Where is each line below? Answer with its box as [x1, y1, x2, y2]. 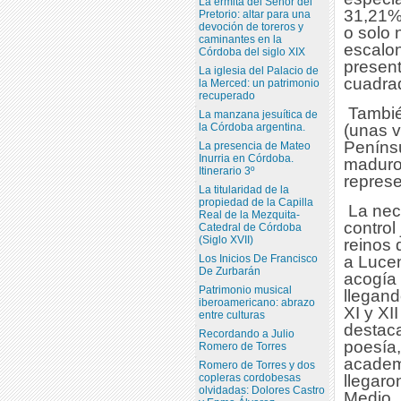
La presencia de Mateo [198, 139, 311, 152]
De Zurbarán [198, 264, 260, 277]
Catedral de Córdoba [198, 220, 302, 234]
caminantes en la [198, 32, 282, 46]
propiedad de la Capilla [198, 195, 313, 209]
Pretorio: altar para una [198, 7, 311, 21]
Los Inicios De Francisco [198, 252, 318, 265]
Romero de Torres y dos [198, 358, 315, 371]
